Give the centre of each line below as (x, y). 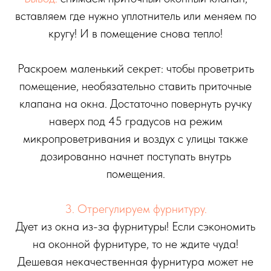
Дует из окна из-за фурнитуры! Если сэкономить (135, 227)
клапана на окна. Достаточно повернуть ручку (135, 104)
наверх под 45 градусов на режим (135, 121)
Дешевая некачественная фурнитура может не (135, 262)
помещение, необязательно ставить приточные (135, 86)
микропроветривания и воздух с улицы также (135, 139)
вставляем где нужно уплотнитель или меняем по (135, 16)
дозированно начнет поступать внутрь (135, 156)
